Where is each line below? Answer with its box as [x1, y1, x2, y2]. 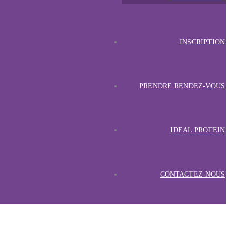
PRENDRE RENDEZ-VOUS [139, 82, 225, 90]
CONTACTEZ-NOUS [160, 170, 225, 178]
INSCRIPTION [180, 37, 225, 46]
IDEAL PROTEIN [170, 126, 225, 134]
